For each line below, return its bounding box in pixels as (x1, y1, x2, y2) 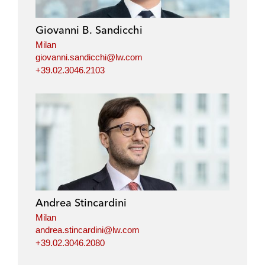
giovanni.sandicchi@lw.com (35, 52, 143, 63)
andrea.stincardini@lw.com (35, 225, 140, 235)
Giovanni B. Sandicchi (35, 22, 143, 37)
